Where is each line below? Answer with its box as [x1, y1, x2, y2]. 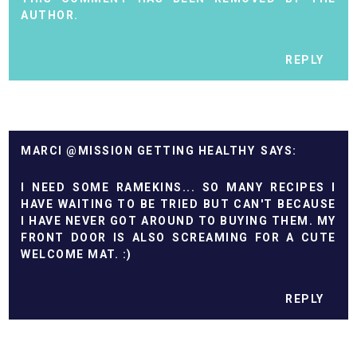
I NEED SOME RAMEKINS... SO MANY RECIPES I [21, 180, 336, 194]
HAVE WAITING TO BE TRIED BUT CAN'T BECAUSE [21, 197, 336, 210]
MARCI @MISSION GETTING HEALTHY [21, 143, 256, 157]
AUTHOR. [21, 8, 79, 22]
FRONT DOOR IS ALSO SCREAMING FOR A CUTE [21, 230, 336, 244]
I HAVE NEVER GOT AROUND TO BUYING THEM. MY [21, 214, 336, 227]
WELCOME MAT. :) [21, 247, 132, 261]
